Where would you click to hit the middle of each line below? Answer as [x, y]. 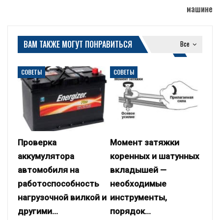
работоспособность [58, 183]
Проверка [37, 142]
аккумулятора [46, 156]
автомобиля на [48, 170]
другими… [38, 211]
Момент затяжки [145, 142]
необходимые [138, 183]
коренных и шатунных [155, 156]
